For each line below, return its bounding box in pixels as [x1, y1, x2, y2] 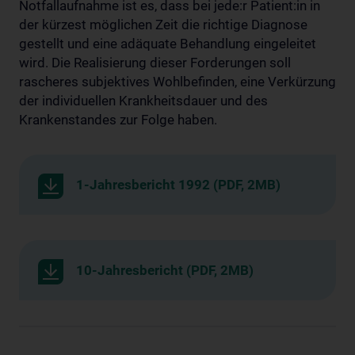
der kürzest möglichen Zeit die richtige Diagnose [19, 16, 307, 32]
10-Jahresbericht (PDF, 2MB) [76, 261, 254, 278]
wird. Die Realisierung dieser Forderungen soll [19, 54, 291, 71]
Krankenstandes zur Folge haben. [19, 111, 217, 128]
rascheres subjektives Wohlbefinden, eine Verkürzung [19, 73, 336, 90]
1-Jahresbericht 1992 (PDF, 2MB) [76, 176, 281, 193]
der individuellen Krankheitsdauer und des [19, 92, 268, 109]
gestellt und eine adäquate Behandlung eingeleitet [19, 35, 316, 52]
